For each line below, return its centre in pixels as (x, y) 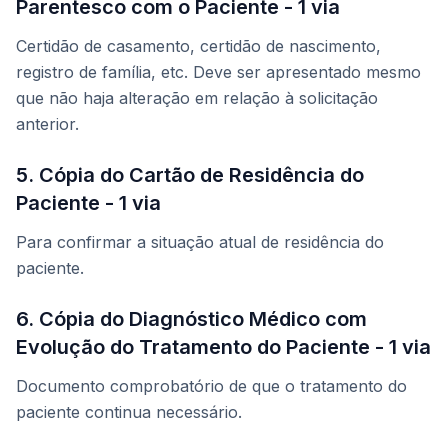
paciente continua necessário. (129, 412)
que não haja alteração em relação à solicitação (197, 98)
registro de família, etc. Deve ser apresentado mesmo (218, 72)
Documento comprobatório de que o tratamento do (211, 386)
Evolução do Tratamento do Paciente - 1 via (223, 347)
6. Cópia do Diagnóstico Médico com (191, 319)
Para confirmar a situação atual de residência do (200, 242)
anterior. (47, 124)
